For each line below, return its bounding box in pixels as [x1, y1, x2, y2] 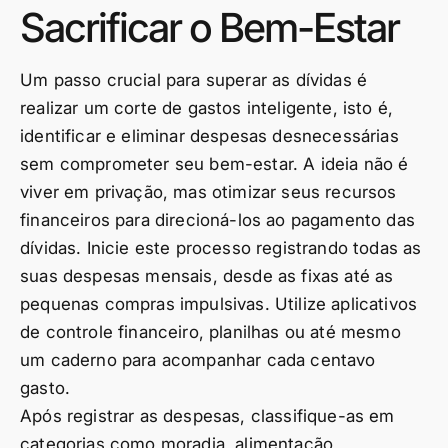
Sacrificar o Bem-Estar [20, 3, 399, 52]
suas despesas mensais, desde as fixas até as [20, 266, 394, 286]
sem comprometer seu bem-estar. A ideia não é [20, 154, 409, 174]
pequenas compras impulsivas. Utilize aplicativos [20, 294, 418, 314]
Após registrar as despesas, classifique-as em [20, 406, 395, 426]
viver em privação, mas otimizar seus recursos [20, 182, 397, 202]
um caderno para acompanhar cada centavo [20, 350, 376, 370]
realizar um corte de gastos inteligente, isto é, [20, 98, 394, 118]
